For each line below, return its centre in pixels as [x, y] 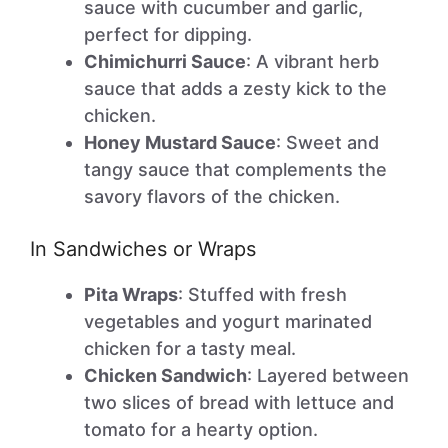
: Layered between [328, 375]
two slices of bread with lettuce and [239, 402]
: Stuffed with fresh [262, 294]
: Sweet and [327, 142]
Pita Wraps [131, 294]
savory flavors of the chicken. [212, 196]
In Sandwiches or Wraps [143, 249]
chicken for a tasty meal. [190, 348]
